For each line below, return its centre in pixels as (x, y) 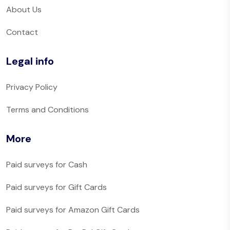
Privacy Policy (32, 87)
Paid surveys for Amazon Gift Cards (73, 210)
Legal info (30, 61)
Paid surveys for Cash (47, 165)
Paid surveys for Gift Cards (56, 187)
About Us (24, 10)
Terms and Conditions (47, 110)
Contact (22, 32)
